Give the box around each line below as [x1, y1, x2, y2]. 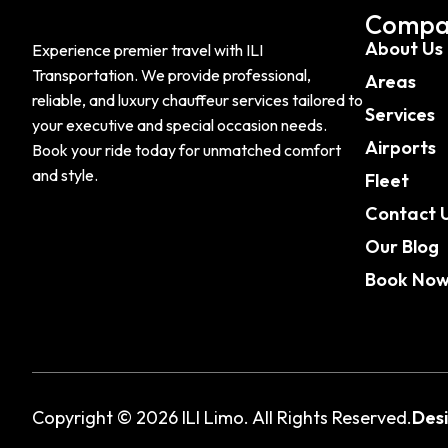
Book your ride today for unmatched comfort [32, 140, 341, 161]
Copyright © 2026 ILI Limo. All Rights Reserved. [32, 405, 412, 429]
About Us [364, 37, 443, 61]
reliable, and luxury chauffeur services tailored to [32, 90, 363, 111]
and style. [32, 165, 98, 186]
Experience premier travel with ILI [32, 40, 263, 61]
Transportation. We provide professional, [32, 65, 311, 86]
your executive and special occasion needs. [32, 115, 327, 136]
